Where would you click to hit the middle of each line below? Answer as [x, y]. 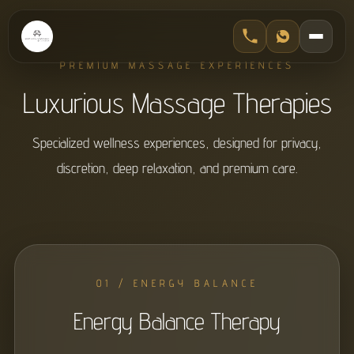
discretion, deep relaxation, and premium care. [177, 168]
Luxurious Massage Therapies [177, 102]
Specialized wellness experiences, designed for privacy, [177, 143]
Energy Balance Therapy [177, 321]
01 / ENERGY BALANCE [177, 283]
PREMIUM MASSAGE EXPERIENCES [177, 65]
